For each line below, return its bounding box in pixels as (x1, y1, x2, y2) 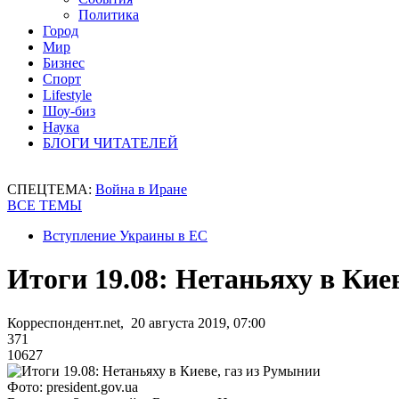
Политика (78, 7, 139, 22)
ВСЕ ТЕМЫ (7, 198, 82, 213)
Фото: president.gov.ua (7, 379, 138, 395)
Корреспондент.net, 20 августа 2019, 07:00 (7, 314, 265, 330)
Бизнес (43, 55, 85, 70)
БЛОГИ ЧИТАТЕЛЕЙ (43, 135, 178, 151)
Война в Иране (95, 182, 187, 197)
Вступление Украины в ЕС (43, 228, 208, 243)
